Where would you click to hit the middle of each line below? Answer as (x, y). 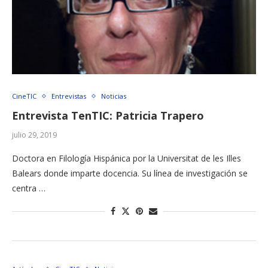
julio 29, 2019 (34, 135)
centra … (29, 188)
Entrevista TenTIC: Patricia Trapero (108, 116)
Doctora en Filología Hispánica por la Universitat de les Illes (127, 159)
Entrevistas (69, 96)
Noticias (114, 96)
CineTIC (24, 96)
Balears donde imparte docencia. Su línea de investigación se (130, 173)
